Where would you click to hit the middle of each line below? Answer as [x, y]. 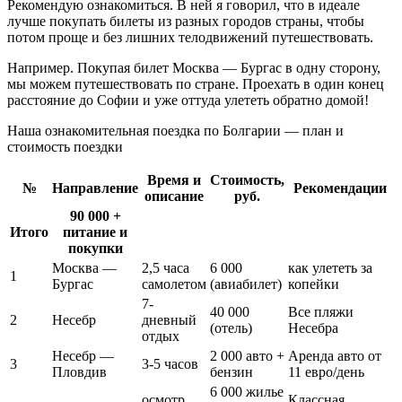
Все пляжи [321, 312]
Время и [174, 180]
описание [174, 197]
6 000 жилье [247, 392]
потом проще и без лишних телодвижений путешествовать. [190, 38]
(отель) [231, 328]
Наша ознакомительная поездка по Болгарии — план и [175, 131]
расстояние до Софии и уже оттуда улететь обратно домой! [188, 100]
